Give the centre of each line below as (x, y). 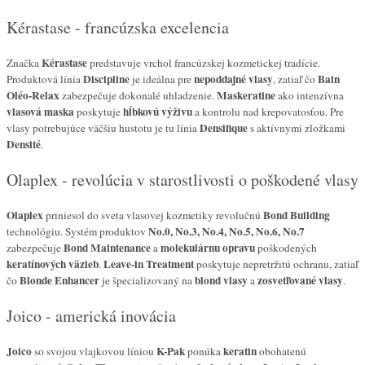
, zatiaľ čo (295, 79)
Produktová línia (45, 79)
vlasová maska (40, 112)
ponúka (204, 352)
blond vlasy (221, 281)
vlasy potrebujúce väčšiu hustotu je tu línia (103, 128)
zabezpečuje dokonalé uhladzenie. (138, 96)
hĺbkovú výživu (158, 112)
